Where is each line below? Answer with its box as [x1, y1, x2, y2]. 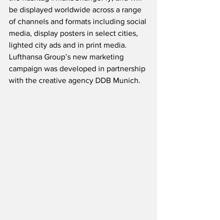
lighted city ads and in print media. [9, 41, 131, 50]
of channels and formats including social [9, 17, 148, 26]
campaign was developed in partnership [9, 64, 147, 73]
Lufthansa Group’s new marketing [9, 53, 126, 61]
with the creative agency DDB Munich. [9, 76, 142, 85]
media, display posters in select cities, [9, 29, 140, 38]
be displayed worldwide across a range [9, 5, 143, 14]
